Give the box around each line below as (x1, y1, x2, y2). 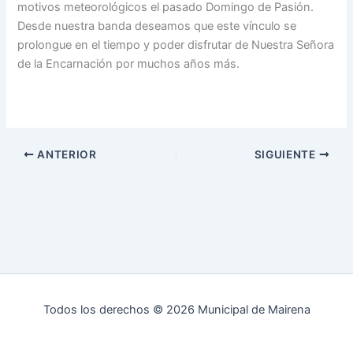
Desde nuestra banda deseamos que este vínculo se (17, 18, 297, 33)
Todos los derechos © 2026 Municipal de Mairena (43, 303, 310, 317)
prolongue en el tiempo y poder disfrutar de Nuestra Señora (17, 37, 335, 52)
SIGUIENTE (254, 147, 319, 161)
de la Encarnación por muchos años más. (17, 56, 240, 71)
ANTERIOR (34, 147, 97, 161)
